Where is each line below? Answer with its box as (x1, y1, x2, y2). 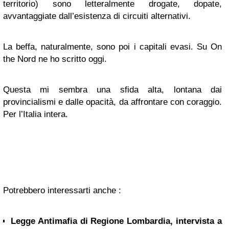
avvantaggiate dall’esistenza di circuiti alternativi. (3, 11, 191, 21)
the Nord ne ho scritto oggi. (3, 54, 107, 64)
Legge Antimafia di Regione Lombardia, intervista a (11, 216, 222, 226)
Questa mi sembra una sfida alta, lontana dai (3, 85, 222, 95)
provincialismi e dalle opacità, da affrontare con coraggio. (3, 97, 222, 107)
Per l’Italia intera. (3, 109, 68, 119)
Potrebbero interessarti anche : (3, 186, 121, 195)
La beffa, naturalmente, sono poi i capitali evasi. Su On (3, 42, 222, 52)
